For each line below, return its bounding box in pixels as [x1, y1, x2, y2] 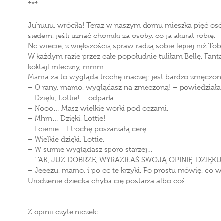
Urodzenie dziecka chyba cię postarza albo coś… [28, 176, 191, 185]
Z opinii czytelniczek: [28, 207, 98, 216]
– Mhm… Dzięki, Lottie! [28, 114, 105, 123]
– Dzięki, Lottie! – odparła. [28, 93, 115, 102]
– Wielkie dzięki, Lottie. [28, 135, 104, 144]
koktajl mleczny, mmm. [28, 62, 105, 71]
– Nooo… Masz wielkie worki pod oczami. [28, 104, 168, 112]
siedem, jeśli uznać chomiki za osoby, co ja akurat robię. [28, 31, 215, 40]
